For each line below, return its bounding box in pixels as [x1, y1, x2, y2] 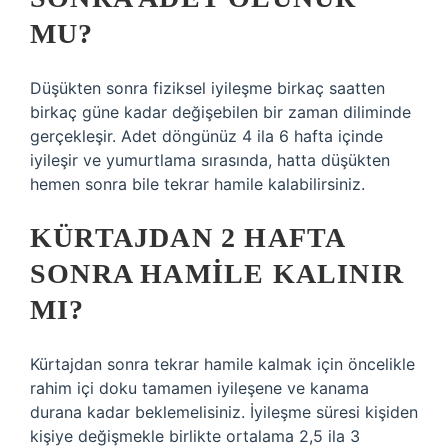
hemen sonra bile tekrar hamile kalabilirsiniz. [30, 174, 365, 194]
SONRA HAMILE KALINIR [30, 258, 405, 289]
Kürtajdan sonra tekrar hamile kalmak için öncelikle [30, 354, 415, 374]
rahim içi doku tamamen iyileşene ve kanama [30, 378, 369, 398]
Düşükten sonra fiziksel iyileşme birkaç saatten [30, 78, 385, 98]
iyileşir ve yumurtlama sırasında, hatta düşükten [30, 150, 390, 170]
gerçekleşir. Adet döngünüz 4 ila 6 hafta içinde [30, 126, 383, 146]
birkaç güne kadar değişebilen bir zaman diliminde [30, 102, 411, 122]
